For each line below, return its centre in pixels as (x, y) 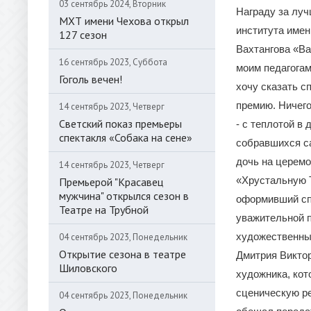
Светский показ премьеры (120, 124)
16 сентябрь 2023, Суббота (113, 62)
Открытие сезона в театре (123, 254)
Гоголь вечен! (91, 79)
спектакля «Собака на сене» (126, 137)
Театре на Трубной (104, 210)
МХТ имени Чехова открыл (124, 21)
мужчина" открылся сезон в (124, 196)
